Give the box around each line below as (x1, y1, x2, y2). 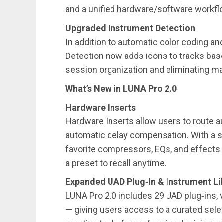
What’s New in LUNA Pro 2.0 (65, 83, 177, 94)
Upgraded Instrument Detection (65, 23, 195, 34)
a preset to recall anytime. (65, 158, 166, 168)
